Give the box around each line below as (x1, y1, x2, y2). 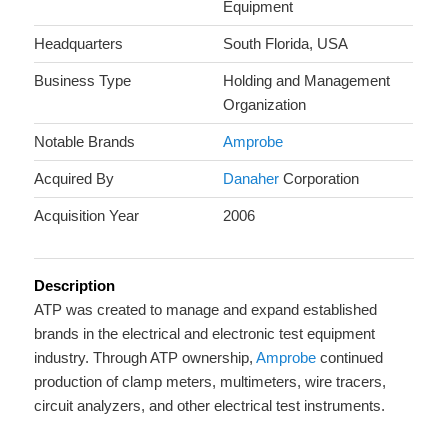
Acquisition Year (34, 206, 140, 224)
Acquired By (34, 169, 115, 187)
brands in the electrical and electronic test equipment (34, 325, 376, 343)
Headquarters (34, 34, 124, 52)
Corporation (279, 169, 360, 187)
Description (34, 277, 116, 295)
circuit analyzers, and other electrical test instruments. (34, 397, 386, 415)
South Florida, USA (223, 34, 349, 52)
